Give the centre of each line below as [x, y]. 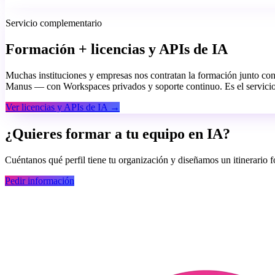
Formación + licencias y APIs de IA [117, 49]
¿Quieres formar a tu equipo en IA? [118, 134]
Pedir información [40, 180]
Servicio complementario [54, 23]
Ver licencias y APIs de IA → [63, 107]
